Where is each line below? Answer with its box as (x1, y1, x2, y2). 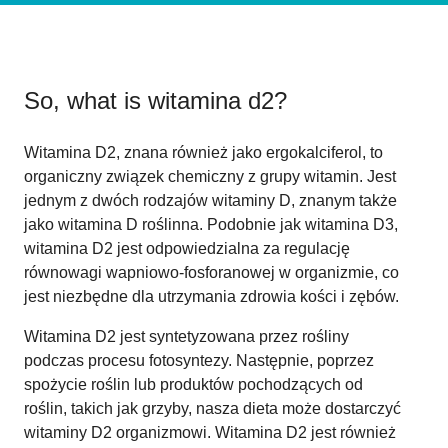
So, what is (24, 86, 148, 114)
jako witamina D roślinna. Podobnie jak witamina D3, (24, 215, 398, 233)
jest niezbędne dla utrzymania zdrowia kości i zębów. (24, 287, 399, 305)
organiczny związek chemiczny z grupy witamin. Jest (24, 167, 396, 185)
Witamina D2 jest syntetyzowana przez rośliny (24, 327, 349, 345)
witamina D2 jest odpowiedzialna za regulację (24, 239, 350, 257)
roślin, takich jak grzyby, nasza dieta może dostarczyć (24, 399, 401, 417)
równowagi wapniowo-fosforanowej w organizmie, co (24, 263, 399, 281)
